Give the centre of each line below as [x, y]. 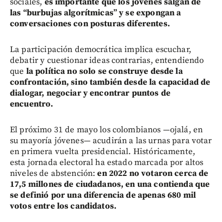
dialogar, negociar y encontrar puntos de [90, 93]
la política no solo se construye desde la [103, 72]
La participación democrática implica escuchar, [101, 50]
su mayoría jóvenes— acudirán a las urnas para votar [111, 141]
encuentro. [32, 104]
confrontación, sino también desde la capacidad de [110, 83]
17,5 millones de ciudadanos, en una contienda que [110, 185]
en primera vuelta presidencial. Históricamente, [103, 152]
